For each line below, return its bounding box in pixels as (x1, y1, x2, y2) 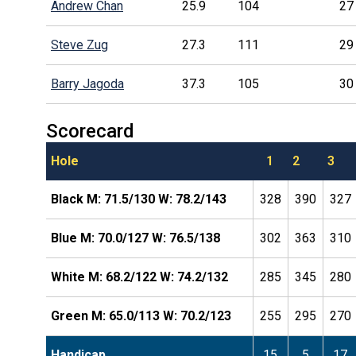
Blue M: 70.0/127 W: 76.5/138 (50, 230, 220, 246)
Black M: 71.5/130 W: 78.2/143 (50, 191, 226, 207)
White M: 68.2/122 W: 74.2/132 (50, 269, 228, 284)
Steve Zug (50, 37, 108, 53)
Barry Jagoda (50, 76, 124, 92)
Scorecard (45, 119, 134, 142)
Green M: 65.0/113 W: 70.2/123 (50, 308, 231, 323)
